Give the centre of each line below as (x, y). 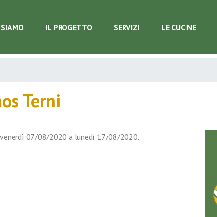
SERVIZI (127, 27)
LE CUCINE (179, 27)
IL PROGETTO (69, 27)
